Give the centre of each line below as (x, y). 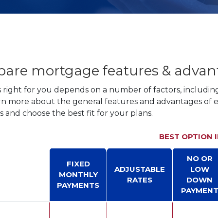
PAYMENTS (78, 185)
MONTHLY (78, 174)
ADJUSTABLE (140, 169)
